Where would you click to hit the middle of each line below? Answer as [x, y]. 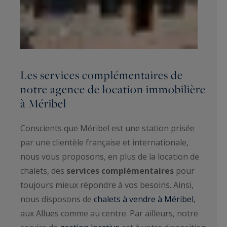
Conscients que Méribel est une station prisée [107, 128]
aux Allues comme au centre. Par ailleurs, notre [109, 213]
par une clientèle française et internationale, [104, 142]
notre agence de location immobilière [113, 89]
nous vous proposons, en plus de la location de [110, 156]
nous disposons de [57, 199]
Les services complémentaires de [102, 75]
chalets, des [43, 171]
